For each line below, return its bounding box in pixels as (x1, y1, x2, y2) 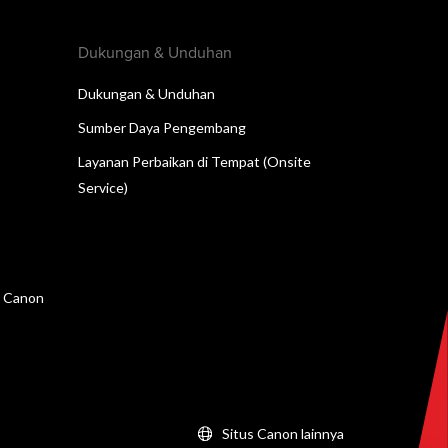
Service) (78, 178, 128, 196)
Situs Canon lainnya (222, 424, 344, 442)
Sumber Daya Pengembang (78, 118, 246, 136)
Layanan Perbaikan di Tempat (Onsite (78, 152, 311, 170)
